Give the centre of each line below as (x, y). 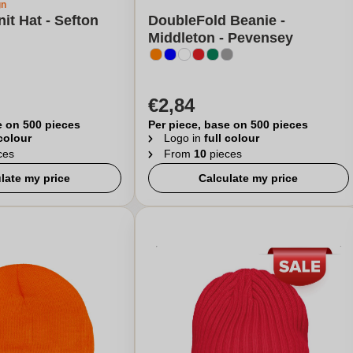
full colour (231, 138)
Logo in (184, 138)
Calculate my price (249, 178)
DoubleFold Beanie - (216, 20)
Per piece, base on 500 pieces (228, 124)
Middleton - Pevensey (220, 38)
